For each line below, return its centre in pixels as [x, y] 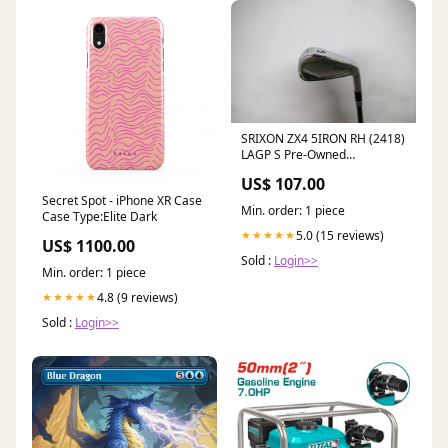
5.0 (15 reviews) [340, 235]
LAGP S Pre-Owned [293, 154]
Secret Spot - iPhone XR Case [122, 200]
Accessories [274, 170]
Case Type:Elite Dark [99, 216]
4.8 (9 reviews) [137, 297]
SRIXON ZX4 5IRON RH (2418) [323, 138]
